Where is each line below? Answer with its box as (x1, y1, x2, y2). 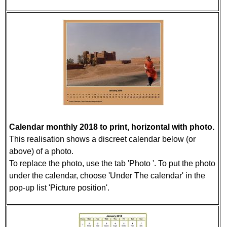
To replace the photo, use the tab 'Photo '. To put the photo (9, 159, 215, 168)
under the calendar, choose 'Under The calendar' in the (9, 171, 205, 180)
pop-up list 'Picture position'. (9, 183, 111, 192)
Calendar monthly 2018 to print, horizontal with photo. (9, 123, 214, 131)
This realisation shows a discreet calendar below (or (9, 135, 196, 143)
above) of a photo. (9, 147, 75, 156)
